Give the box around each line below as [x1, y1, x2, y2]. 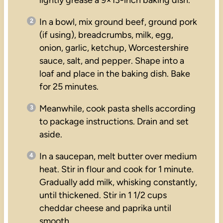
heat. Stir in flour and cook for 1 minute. [39, 163, 194, 175]
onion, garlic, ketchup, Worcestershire [39, 42, 189, 53]
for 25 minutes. [39, 81, 99, 92]
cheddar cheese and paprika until [39, 202, 171, 214]
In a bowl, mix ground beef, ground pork [39, 16, 197, 27]
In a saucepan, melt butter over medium [39, 150, 197, 162]
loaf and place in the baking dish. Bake [39, 68, 190, 79]
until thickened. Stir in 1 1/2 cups [39, 189, 167, 201]
